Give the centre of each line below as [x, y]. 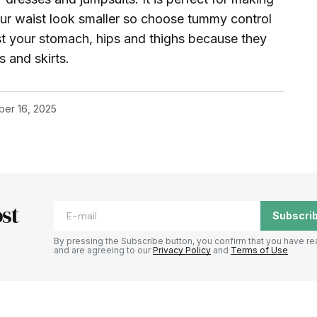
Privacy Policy [182, 250]
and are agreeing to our [103, 250]
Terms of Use [259, 250]
